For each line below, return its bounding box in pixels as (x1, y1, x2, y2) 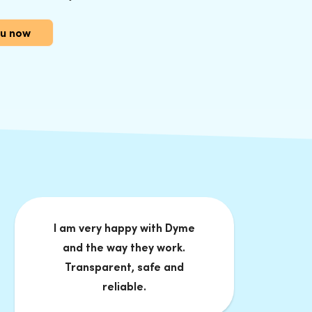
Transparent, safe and (64, 260, 184, 274)
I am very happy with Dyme (53, 221, 195, 235)
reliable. (102, 279, 146, 294)
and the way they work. (63, 240, 186, 255)
